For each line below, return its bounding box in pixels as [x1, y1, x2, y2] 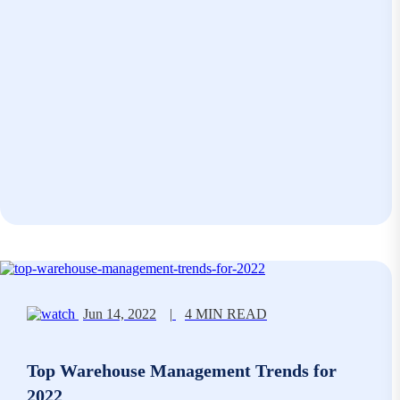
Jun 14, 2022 [83, 306, 156, 322]
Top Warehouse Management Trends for [27, 360, 337, 380]
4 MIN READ [185, 306, 267, 322]
